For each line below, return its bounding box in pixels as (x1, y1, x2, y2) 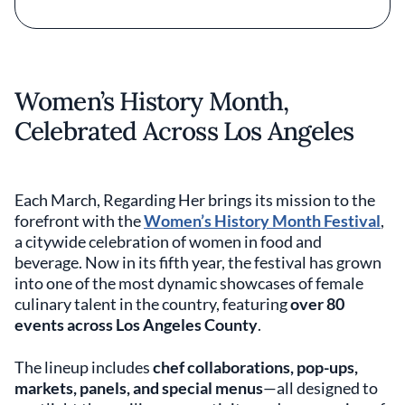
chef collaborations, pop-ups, (153, 356, 358, 377)
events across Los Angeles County (14, 314, 258, 334)
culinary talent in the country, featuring (14, 293, 290, 314)
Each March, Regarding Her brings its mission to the (14, 189, 375, 210)
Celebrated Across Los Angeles (14, 114, 354, 147)
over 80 (290, 293, 344, 314)
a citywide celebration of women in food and (14, 231, 322, 251)
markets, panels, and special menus (14, 377, 263, 398)
